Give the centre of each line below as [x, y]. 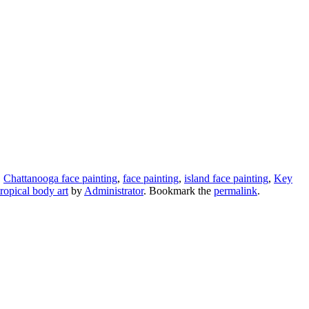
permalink [236, 191]
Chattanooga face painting [60, 179]
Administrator [114, 191]
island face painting [226, 179]
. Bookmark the [179, 191]
